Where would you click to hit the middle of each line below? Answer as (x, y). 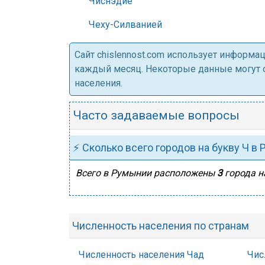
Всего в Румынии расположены (146, 173)
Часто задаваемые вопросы (156, 115)
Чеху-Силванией (124, 25)
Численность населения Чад (141, 255)
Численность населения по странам (161, 226)
